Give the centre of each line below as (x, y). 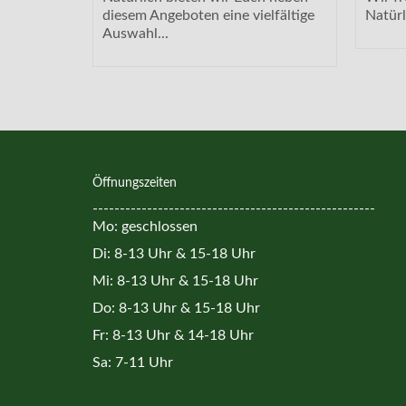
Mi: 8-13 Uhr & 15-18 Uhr (175, 280)
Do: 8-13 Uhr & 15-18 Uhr (176, 308)
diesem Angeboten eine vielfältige (208, 15)
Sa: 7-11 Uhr (133, 362)
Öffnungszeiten (135, 183)
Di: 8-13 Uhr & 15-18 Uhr (174, 253)
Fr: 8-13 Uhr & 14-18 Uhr (173, 335)
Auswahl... (135, 33)
